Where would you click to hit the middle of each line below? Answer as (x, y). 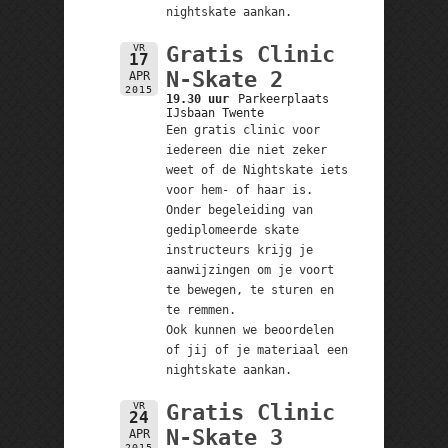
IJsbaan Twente (214, 112)
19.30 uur (197, 98)
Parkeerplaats (284, 98)
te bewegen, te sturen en (249, 289)
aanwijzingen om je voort (249, 269)
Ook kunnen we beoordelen (249, 329)
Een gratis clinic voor (242, 129)
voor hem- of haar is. (239, 189)
